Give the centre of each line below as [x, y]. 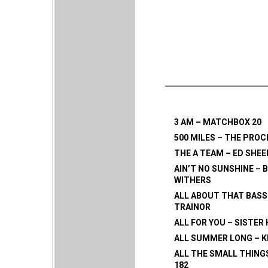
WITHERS [193, 180]
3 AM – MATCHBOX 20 [218, 122]
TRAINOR [192, 207]
